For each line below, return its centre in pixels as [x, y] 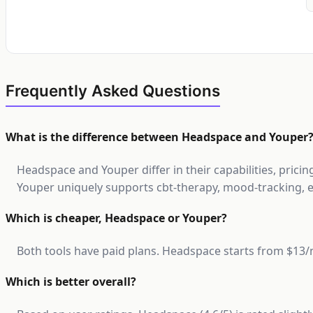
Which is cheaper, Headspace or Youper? [116, 218]
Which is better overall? [71, 282]
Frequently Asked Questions [113, 90]
